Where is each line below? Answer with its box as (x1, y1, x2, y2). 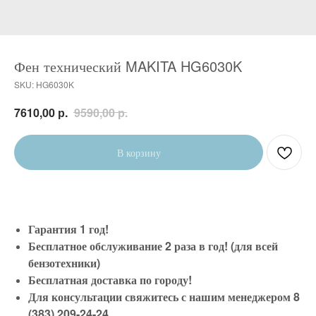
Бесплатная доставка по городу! (28, 271, 192, 288)
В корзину (116, 145, 161, 159)
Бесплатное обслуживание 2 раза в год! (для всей (28, 237, 278, 254)
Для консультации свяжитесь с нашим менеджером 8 (28, 288, 300, 305)
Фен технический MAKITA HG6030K (14, 56, 242, 76)
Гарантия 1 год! (28, 220, 109, 237)
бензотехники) (28, 254, 100, 271)
